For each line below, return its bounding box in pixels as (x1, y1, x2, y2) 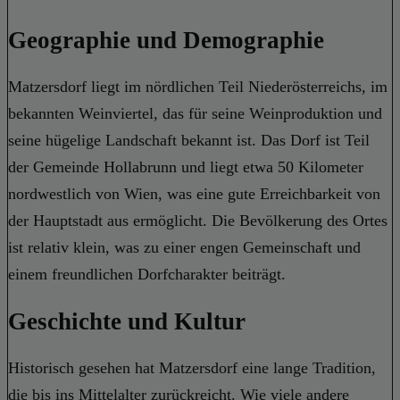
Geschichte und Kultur (8, 307, 246, 335)
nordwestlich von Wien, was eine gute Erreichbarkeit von (8, 185, 380, 204)
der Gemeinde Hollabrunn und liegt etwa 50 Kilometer (8, 158, 363, 177)
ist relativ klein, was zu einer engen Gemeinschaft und (8, 238, 361, 257)
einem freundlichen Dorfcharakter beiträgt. (8, 265, 286, 284)
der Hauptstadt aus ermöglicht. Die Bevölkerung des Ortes (8, 212, 387, 230)
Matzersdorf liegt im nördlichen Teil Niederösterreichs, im (8, 78, 387, 96)
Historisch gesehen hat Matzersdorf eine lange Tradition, (8, 359, 376, 378)
